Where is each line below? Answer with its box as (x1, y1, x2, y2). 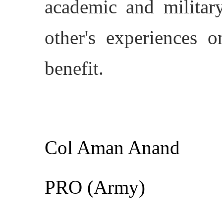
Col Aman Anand (45, 136, 180, 158)
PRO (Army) (45, 176, 145, 198)
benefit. (45, 57, 104, 79)
